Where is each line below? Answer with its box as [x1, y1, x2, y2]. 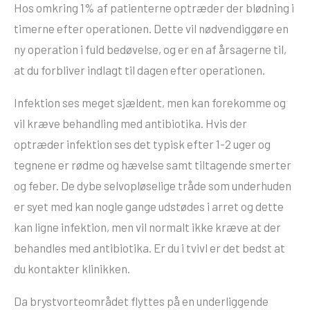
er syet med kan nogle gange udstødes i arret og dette [14, 199, 284, 214]
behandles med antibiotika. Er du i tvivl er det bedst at [14, 241, 285, 255]
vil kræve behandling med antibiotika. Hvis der [14, 116, 247, 131]
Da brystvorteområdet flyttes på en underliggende [14, 294, 268, 309]
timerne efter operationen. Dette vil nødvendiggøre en [14, 21, 289, 36]
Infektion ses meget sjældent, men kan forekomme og [14, 95, 286, 110]
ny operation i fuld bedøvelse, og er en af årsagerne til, [14, 42, 286, 57]
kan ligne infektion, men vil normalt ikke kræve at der [14, 220, 281, 235]
